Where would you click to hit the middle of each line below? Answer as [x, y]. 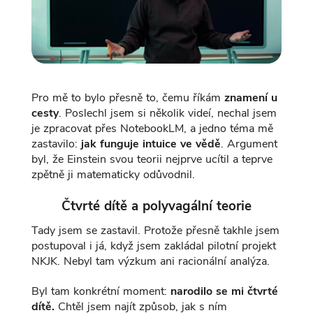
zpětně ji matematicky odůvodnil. [113, 175]
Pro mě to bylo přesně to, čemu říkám [128, 98]
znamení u [250, 98]
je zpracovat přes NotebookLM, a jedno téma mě [152, 129]
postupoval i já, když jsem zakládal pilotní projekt [153, 246]
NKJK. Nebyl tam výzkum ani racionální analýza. [150, 262]
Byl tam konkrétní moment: [101, 292]
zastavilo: [56, 144]
